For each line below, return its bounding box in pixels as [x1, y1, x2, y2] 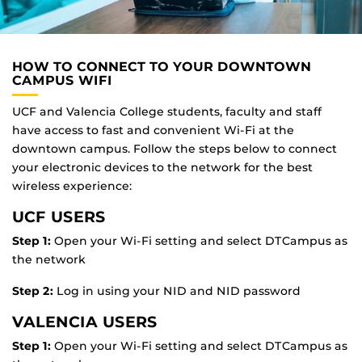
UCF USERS [12, 206, 106, 226]
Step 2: [12, 283, 57, 298]
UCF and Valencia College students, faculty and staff [12, 103, 322, 119]
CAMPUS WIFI [12, 73, 112, 89]
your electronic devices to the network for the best [12, 159, 313, 175]
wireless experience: [12, 178, 132, 193]
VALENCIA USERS [12, 311, 158, 331]
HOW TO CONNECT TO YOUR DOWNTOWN [12, 59, 311, 75]
